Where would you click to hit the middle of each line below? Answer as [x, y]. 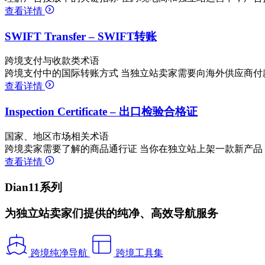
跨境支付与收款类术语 [52, 61]
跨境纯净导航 [59, 253]
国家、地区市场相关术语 [57, 136]
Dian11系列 [33, 187]
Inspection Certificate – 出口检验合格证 [101, 112]
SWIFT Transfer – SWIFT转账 [81, 36]
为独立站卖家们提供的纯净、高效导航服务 [112, 214]
